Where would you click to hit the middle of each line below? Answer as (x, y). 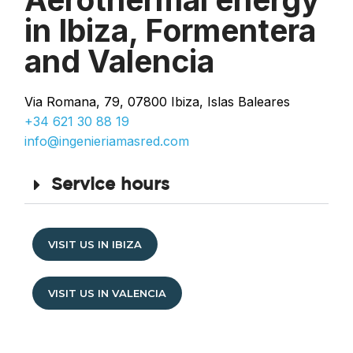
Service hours (110, 186)
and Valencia (119, 61)
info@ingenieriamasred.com (107, 141)
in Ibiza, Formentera (170, 31)
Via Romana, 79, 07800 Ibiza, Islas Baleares (157, 102)
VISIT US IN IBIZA (95, 245)
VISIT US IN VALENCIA (107, 294)
